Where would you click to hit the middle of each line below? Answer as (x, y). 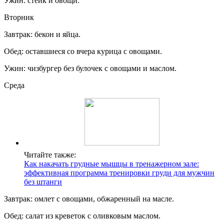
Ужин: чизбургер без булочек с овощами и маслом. (90, 68)
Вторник (19, 17)
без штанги (43, 182)
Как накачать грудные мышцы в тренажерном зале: (111, 164)
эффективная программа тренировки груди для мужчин (119, 173)
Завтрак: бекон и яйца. (42, 34)
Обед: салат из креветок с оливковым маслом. (82, 216)
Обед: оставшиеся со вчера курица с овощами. (83, 51)
